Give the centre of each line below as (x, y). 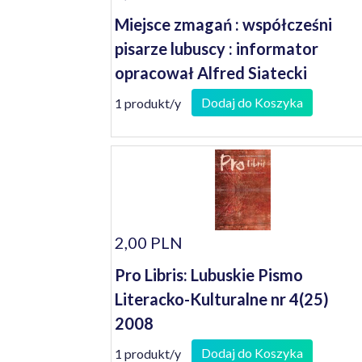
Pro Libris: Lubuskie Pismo (209, 275)
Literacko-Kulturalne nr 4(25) (222, 299)
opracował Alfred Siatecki (211, 73)
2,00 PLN (149, 242)
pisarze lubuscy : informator (217, 48)
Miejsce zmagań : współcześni (223, 24)
